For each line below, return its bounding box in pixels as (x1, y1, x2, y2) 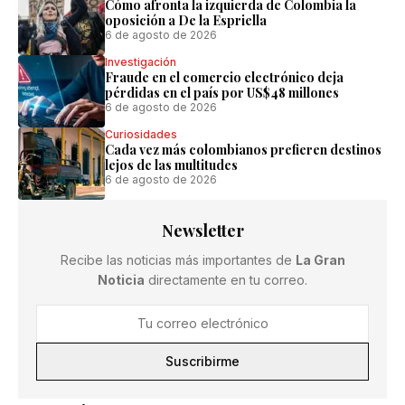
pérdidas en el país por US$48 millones (105, 84, 339, 101)
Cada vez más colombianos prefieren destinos (105, 141, 381, 158)
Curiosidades (105, 127, 177, 141)
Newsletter (161, 220, 244, 241)
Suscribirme (165, 353, 240, 369)
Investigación (105, 55, 176, 69)
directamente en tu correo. (145, 272, 307, 287)
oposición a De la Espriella (105, 12, 267, 29)
